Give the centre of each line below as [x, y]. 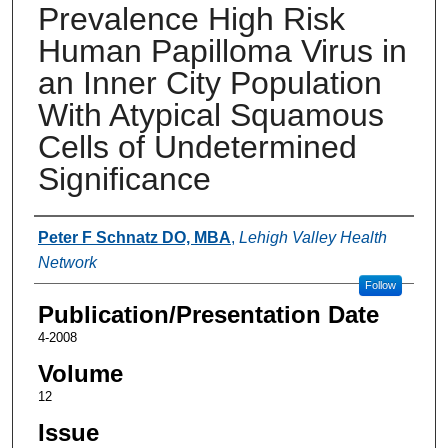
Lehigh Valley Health [312, 237]
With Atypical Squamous [210, 114]
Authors [74, 235]
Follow [380, 284]
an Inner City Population [209, 82]
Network [67, 262]
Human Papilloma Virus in [222, 50]
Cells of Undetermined [197, 146]
